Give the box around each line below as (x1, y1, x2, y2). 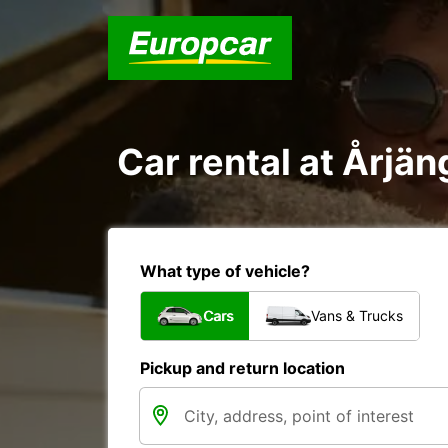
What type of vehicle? (140, 261, 310, 281)
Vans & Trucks (311, 307, 403, 324)
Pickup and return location (140, 358, 345, 378)
